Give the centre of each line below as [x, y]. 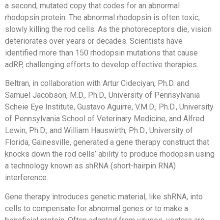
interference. [27, 178]
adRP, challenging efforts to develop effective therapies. [102, 64]
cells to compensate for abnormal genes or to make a [96, 208]
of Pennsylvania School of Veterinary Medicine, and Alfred [105, 119]
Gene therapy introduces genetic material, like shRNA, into [104, 196]
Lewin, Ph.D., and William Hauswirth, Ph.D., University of [99, 131]
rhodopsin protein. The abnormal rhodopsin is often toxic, [102, 17]
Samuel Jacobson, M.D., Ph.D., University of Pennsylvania [102, 95]
